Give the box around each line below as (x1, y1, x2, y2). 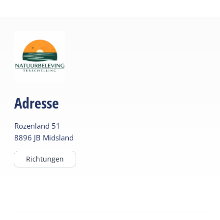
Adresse (14, 92, 59, 113)
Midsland (43, 132, 74, 142)
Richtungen (26, 154, 64, 164)
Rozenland (14, 120, 50, 131)
